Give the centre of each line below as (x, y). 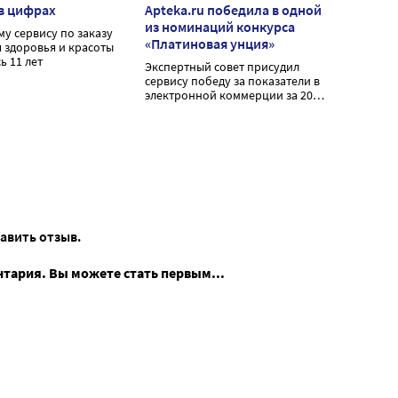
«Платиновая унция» (210, 44)
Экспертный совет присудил (222, 67)
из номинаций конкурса (220, 27)
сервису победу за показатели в (232, 81)
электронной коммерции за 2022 (235, 96)
